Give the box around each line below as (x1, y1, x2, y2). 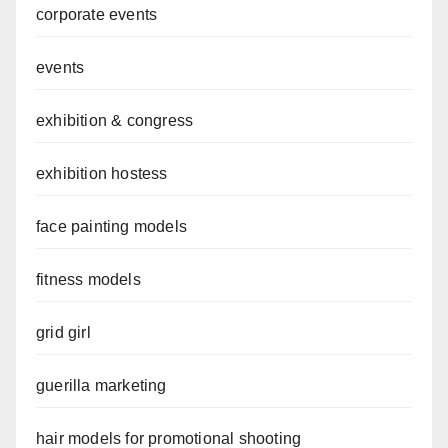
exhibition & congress (36, 111, 194, 129)
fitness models (36, 270, 141, 288)
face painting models (36, 217, 187, 235)
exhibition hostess (36, 164, 176, 182)
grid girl (36, 323, 91, 341)
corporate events (36, 5, 158, 23)
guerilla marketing (36, 376, 167, 394)
